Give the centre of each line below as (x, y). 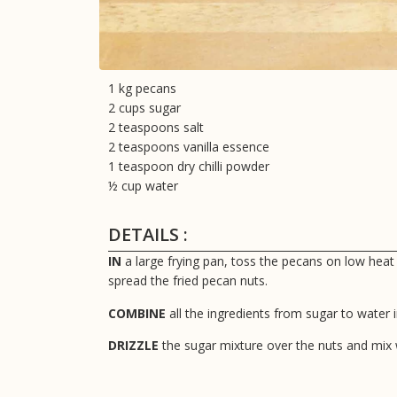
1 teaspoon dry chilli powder (189, 166)
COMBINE (137, 313)
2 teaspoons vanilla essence (189, 146)
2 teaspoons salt (156, 127)
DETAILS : (148, 235)
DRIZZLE (133, 345)
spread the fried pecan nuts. (188, 281)
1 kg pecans (142, 88)
